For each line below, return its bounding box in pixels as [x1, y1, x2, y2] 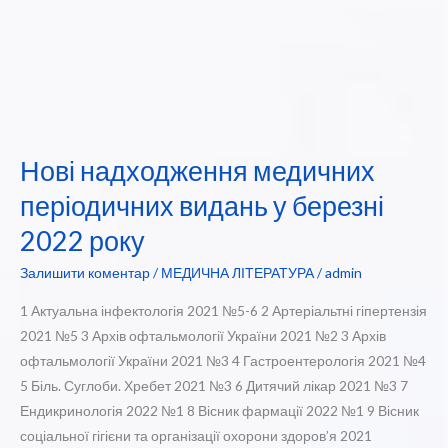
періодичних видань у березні [20, 188, 384, 222]
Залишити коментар [20, 264, 150, 282]
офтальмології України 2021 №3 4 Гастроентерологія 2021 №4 [20, 352, 426, 370]
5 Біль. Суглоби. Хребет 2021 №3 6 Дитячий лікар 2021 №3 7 [20, 377, 411, 395]
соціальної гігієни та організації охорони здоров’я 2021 [20, 427, 372, 445]
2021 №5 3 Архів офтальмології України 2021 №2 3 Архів [20, 327, 386, 345]
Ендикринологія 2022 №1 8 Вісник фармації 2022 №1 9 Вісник [20, 402, 419, 420]
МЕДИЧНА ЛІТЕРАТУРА [161, 264, 314, 282]
